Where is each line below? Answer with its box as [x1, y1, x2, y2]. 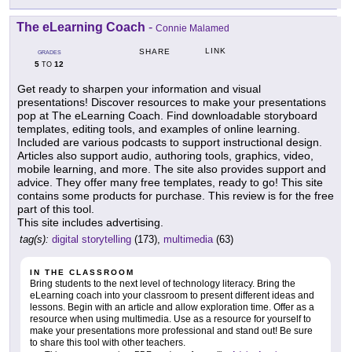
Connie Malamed [156, 22, 229, 34]
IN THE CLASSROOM [30, 267, 134, 277]
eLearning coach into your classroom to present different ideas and [30, 289, 314, 301]
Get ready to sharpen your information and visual [17, 82, 261, 95]
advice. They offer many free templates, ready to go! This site [17, 175, 323, 189]
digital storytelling [52, 233, 131, 245]
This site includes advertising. [17, 215, 163, 229]
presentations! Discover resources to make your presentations [17, 95, 326, 108]
